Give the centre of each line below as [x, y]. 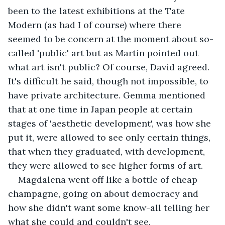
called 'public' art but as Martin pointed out [104, 53]
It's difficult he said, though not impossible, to [109, 81]
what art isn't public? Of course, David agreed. [110, 67]
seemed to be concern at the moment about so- [111, 39]
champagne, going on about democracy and [104, 193]
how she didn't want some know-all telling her [110, 207]
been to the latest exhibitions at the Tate [98, 11]
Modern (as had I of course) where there [96, 25]
